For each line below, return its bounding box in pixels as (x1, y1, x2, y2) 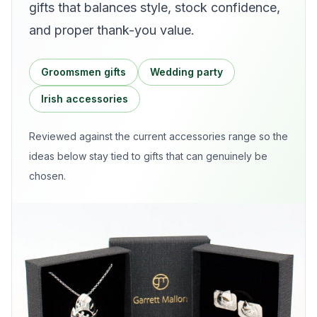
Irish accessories (41, 93, 128, 105)
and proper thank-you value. (29, 23, 195, 38)
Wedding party (150, 66, 223, 78)
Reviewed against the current (29, 130, 169, 142)
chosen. (29, 170, 66, 182)
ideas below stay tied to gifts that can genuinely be (29, 150, 267, 162)
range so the (226, 130, 288, 142)
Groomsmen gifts (41, 66, 126, 78)
